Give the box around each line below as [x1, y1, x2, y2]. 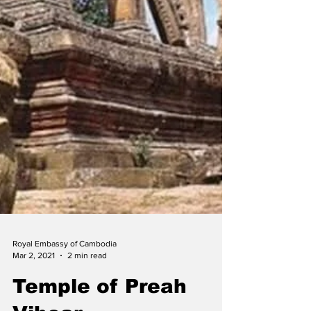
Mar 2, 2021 [12, 296, 55, 306]
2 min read [67, 296, 107, 306]
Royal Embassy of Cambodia [12, 285, 117, 294]
